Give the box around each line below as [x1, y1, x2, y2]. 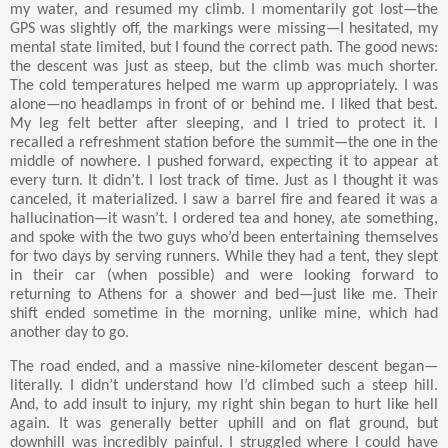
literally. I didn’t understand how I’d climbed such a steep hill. [10, 377, 438, 394]
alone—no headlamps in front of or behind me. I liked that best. [10, 96, 438, 113]
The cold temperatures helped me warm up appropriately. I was [10, 77, 438, 94]
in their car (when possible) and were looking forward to [10, 267, 438, 284]
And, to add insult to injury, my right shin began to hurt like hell [10, 396, 438, 413]
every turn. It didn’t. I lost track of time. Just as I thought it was [10, 172, 438, 189]
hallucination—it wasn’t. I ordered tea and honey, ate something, [10, 210, 438, 227]
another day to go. [10, 324, 129, 341]
